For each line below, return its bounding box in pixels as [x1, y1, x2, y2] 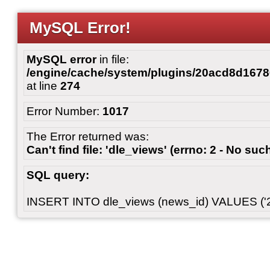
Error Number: [27, 105, 102, 118]
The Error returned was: [27, 130, 149, 143]
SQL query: [27, 169, 89, 181]
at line [27, 80, 60, 92]
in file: [96, 53, 129, 66]
